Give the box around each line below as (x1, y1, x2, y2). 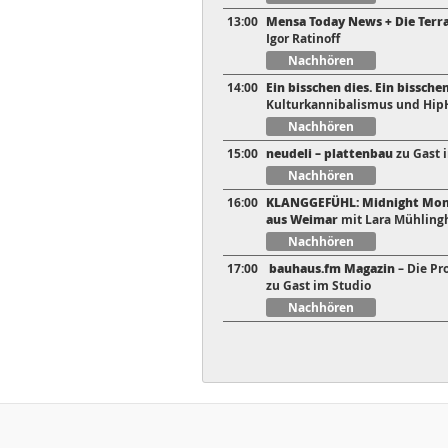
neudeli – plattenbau (266, 145, 393, 163)
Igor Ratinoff (266, 30, 340, 48)
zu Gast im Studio (266, 277, 371, 295)
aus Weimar (266, 211, 341, 229)
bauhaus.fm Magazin (266, 260, 395, 278)
